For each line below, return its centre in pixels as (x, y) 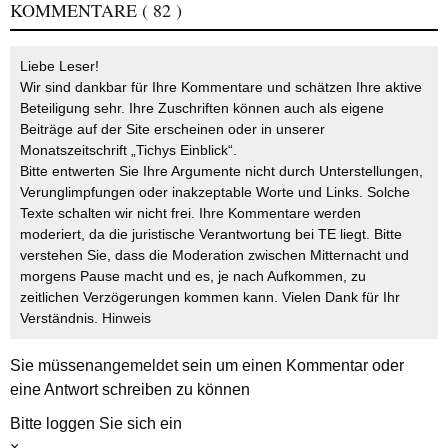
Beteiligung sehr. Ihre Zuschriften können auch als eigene (202, 107)
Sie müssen (52, 365)
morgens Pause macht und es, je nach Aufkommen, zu (193, 275)
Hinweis (126, 317)
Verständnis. (61, 317)
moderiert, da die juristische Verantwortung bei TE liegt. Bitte (211, 233)
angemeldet (136, 365)
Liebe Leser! (59, 65)
